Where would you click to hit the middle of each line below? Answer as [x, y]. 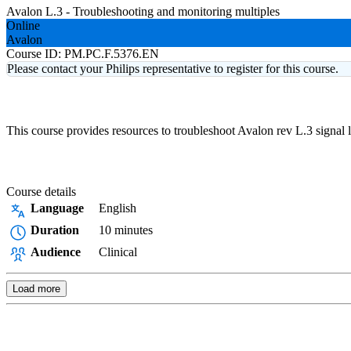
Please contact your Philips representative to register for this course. [173, 69]
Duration [55, 230]
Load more [36, 289]
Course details [41, 192]
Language [57, 208]
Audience [56, 252]
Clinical [118, 252]
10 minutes [126, 230]
